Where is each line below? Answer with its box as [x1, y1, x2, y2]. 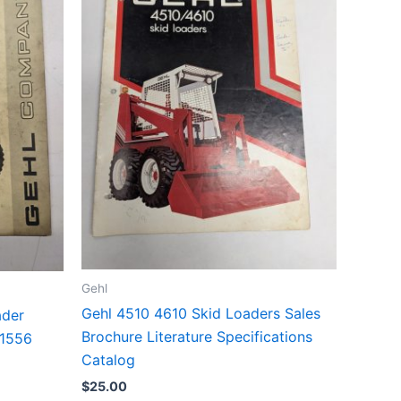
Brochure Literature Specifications [81, 328, 312, 346]
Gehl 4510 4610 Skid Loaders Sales [81, 304, 320, 323]
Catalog [81, 351, 135, 370]
